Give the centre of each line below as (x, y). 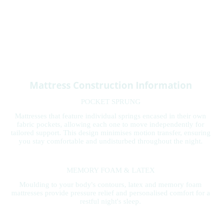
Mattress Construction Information (110, 85)
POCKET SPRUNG (110, 102)
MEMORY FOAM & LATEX (110, 170)
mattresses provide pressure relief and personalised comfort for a (110, 193)
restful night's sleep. (110, 202)
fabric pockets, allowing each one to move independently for (110, 125)
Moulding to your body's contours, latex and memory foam (110, 185)
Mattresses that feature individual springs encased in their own (110, 116)
